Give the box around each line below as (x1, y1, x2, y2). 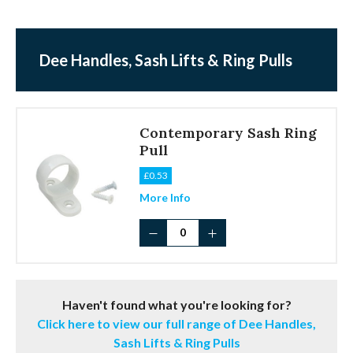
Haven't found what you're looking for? (61, 297, 292, 313)
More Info (139, 191, 191, 205)
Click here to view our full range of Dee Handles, (37, 316, 316, 332)
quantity (139, 282, 180, 296)
